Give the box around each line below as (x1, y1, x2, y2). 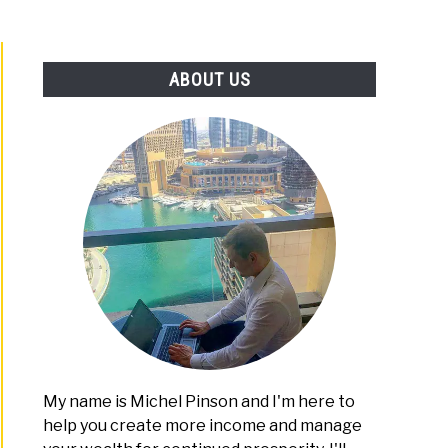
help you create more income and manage (43, 416, 363, 436)
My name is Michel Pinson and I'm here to (43, 392, 356, 412)
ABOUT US (168, 69, 251, 91)
